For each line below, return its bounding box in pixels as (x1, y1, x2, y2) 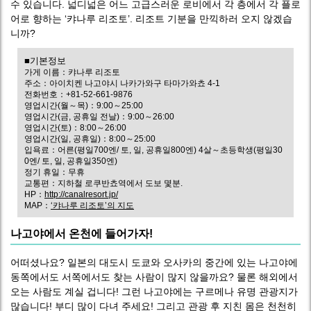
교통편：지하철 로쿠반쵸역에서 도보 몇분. (24, 178, 183, 188)
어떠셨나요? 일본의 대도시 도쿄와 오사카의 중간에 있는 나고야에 (10, 257, 298, 268)
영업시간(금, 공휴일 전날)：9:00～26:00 (24, 112, 174, 121)
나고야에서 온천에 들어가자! (10, 228, 153, 239)
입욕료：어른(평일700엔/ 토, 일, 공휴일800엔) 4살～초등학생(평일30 (24, 145, 283, 155)
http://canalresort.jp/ (44, 190, 118, 199)
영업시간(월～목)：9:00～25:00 (24, 101, 143, 110)
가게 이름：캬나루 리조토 (24, 67, 120, 77)
